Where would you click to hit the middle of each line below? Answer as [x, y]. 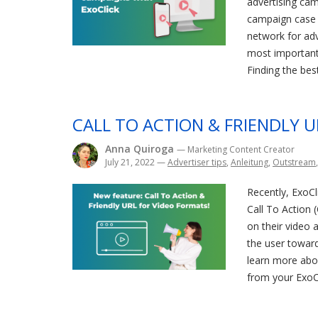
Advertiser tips [197, 162]
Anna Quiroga [141, 149]
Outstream [294, 162]
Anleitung [250, 162]
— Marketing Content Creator [236, 149]
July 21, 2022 [131, 162]
